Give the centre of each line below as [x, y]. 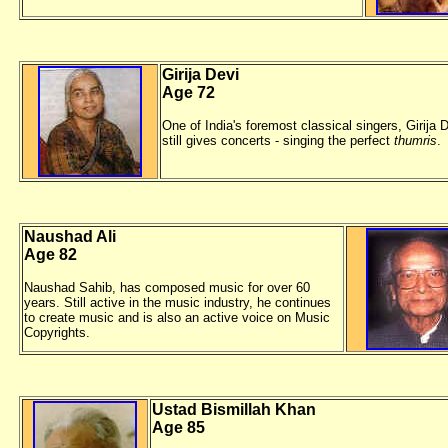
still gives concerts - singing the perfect [278, 140]
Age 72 [188, 92]
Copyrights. [59, 332]
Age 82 [50, 254]
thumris [415, 140]
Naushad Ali [70, 236]
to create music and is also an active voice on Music [177, 317]
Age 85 [178, 427]
